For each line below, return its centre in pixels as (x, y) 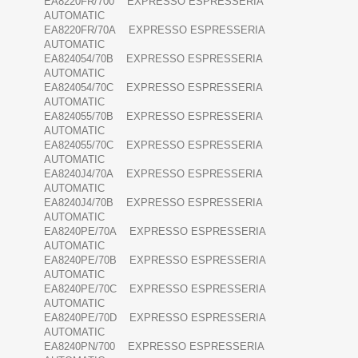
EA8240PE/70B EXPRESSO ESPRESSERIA (155, 261)
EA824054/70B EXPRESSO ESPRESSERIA (153, 59)
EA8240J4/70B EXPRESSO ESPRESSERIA (153, 203)
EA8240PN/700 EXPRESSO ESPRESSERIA (154, 347)
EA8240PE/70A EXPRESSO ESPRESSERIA (155, 232)
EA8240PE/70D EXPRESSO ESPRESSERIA (155, 318)
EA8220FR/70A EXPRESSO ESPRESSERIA (154, 30)
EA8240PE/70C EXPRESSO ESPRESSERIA (155, 289)
